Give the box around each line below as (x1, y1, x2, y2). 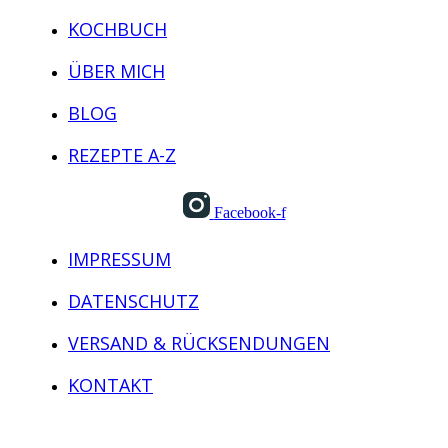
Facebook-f (213, 204, 286, 222)
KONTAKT (68, 373, 153, 398)
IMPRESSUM (68, 247, 171, 272)
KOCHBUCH (68, 17, 167, 42)
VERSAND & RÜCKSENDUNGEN (68, 331, 330, 356)
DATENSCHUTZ (68, 289, 199, 314)
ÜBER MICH (68, 59, 165, 84)
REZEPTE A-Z (68, 143, 176, 168)
